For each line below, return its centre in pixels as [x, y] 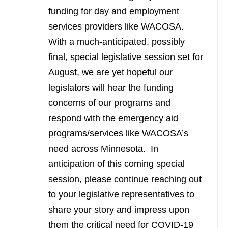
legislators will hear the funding [111, 88]
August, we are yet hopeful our [110, 72]
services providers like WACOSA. [117, 26]
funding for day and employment [113, 11]
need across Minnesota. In [103, 149]
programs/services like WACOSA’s [118, 133]
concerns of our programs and [109, 103]
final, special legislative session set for [125, 57]
